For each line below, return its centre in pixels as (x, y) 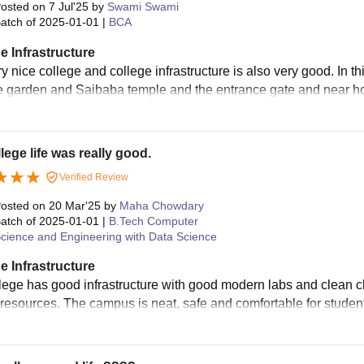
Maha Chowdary (161, 206)
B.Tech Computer (153, 221)
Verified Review (92, 177)
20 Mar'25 (74, 206)
